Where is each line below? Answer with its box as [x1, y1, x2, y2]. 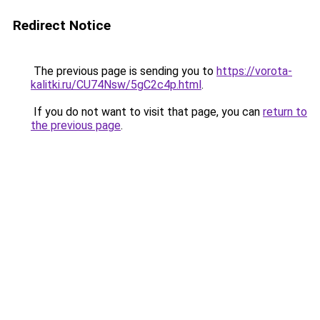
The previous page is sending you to [31, 64, 216, 78]
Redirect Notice [13, 17, 111, 34]
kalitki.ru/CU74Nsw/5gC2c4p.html [31, 78, 201, 91]
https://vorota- [216, 64, 292, 78]
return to [263, 105, 307, 119]
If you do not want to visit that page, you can [31, 105, 263, 119]
